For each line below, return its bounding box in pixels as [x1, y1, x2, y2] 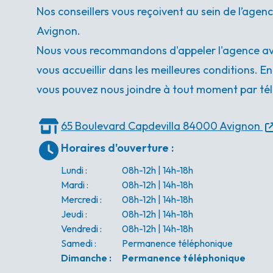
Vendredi [61, 222, 98, 235]
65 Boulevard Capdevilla [61, 119, 180, 133]
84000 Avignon [183, 119, 260, 133]
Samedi [61, 237, 93, 249]
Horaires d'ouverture [61, 141, 169, 155]
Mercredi [61, 193, 98, 205]
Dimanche [61, 252, 107, 264]
